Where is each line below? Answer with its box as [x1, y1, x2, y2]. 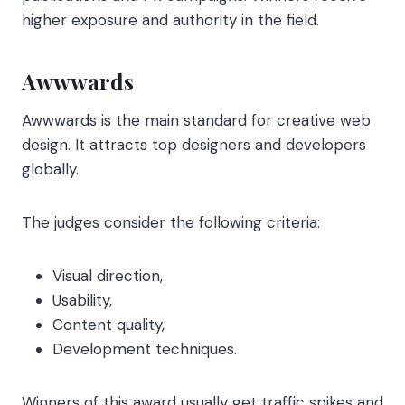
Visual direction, [52, 265, 163, 286]
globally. [22, 158, 79, 179]
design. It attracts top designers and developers [22, 134, 366, 155]
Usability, [52, 289, 112, 310]
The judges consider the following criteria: [22, 212, 320, 232]
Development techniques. [52, 338, 237, 359]
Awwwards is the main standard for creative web [22, 109, 371, 130]
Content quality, [52, 314, 165, 334]
